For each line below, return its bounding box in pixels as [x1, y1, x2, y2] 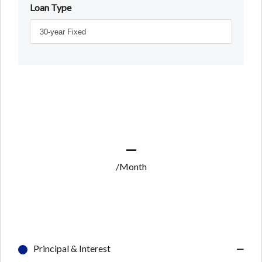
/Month [115, 161, 147, 173]
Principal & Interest [33, 243, 111, 254]
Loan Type [30, 2, 71, 13]
